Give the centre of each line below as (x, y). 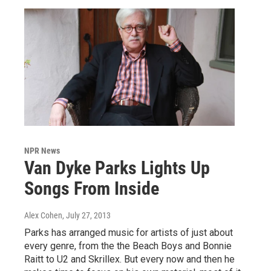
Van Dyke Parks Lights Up (117, 168)
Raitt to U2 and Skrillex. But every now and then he (129, 259)
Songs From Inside (92, 188)
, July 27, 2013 (87, 215)
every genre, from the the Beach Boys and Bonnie (128, 246)
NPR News (42, 150)
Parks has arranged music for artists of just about (129, 232)
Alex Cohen (43, 215)
